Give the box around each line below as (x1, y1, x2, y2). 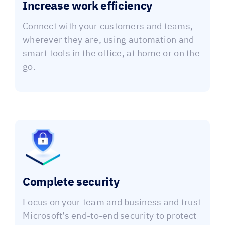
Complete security (22, 173, 120, 192)
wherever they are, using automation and (22, 33, 194, 48)
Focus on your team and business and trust (22, 195, 201, 211)
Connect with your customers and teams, (22, 19, 193, 35)
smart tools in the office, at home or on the (22, 46, 200, 62)
